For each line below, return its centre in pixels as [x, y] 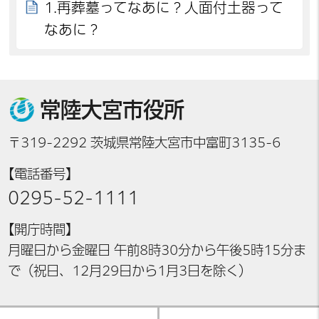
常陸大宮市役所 [112, 110]
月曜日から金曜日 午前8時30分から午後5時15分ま [157, 250]
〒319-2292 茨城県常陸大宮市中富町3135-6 [145, 142]
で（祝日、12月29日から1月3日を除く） [130, 271]
